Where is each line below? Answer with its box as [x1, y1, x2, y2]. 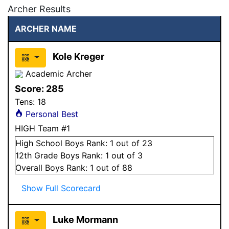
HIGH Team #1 [15, 123, 70, 133]
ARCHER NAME [15, 23, 77, 34]
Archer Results [8, 3, 71, 14]
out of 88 [94, 162, 132, 173]
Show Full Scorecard [21, 182, 101, 193]
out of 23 [113, 138, 152, 148]
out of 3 [109, 150, 143, 161]
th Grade [24, 150, 60, 161]
